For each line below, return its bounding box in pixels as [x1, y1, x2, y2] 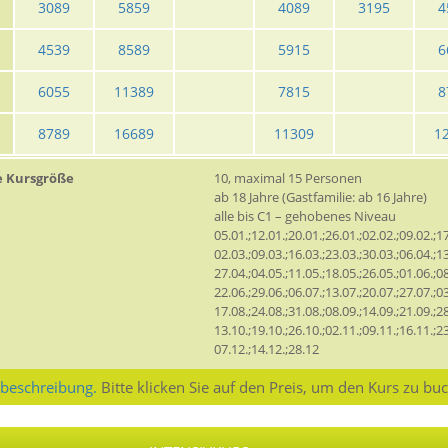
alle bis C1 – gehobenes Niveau [214, 207, 396, 226]
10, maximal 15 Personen [214, 169, 362, 188]
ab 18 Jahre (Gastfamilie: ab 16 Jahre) [214, 188, 427, 207]
